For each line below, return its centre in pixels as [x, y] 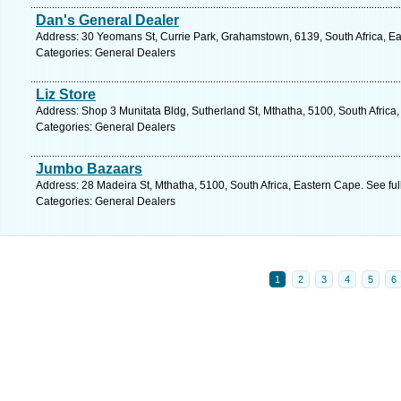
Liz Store [66, 94]
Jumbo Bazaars [89, 169]
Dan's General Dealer [107, 20]
